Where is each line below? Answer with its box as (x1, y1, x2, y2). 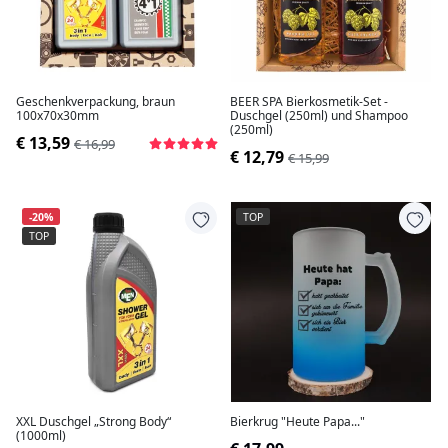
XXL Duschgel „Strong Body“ (16, 413, 171, 430)
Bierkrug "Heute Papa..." (230, 413, 365, 430)
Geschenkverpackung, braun (16, 93, 175, 110)
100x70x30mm (16, 107, 99, 124)
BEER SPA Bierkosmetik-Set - (230, 93, 388, 110)
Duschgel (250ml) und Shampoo (230, 107, 408, 124)
